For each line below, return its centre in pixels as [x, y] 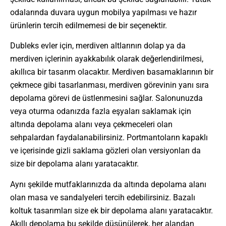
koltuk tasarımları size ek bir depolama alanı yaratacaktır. [111, 210]
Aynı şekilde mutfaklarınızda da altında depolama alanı [108, 184]
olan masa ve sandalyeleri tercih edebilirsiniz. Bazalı [103, 197]
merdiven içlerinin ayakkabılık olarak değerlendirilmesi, [107, 59]
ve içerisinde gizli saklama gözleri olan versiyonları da [105, 151]
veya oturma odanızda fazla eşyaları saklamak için [101, 111]
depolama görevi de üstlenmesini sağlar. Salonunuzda [106, 98]
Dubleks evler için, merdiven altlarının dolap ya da [98, 46]
